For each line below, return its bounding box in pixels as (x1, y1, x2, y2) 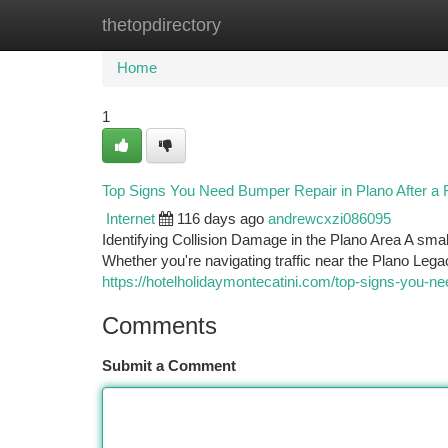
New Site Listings (202, 17, 315, 33)
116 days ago (177, 211, 264, 227)
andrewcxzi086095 (268, 211, 391, 227)
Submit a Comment (102, 358, 236, 374)
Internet (106, 211, 155, 227)
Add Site (345, 17, 400, 33)
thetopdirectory (102, 15, 221, 35)
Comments (102, 312, 217, 339)
